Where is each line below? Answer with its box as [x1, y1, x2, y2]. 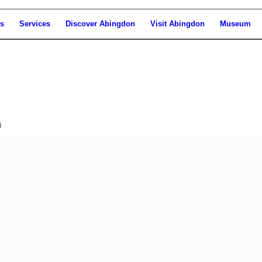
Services [19, 19, 50, 28]
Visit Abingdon [150, 19, 205, 28]
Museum [220, 19, 251, 28]
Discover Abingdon [65, 19, 135, 28]
